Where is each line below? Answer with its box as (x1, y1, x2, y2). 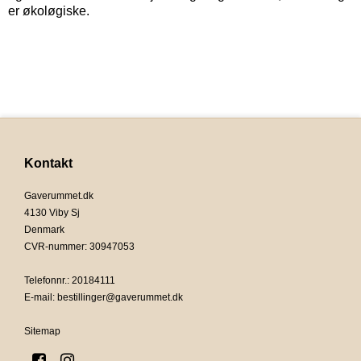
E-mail (24, 291, 52, 303)
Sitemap (24, 325, 60, 337)
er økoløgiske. (8, 3, 89, 18)
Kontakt (24, 156, 73, 170)
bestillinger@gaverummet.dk (57, 291, 183, 303)
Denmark (24, 223, 64, 235)
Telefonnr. (24, 274, 67, 286)
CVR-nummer (24, 240, 85, 252)
